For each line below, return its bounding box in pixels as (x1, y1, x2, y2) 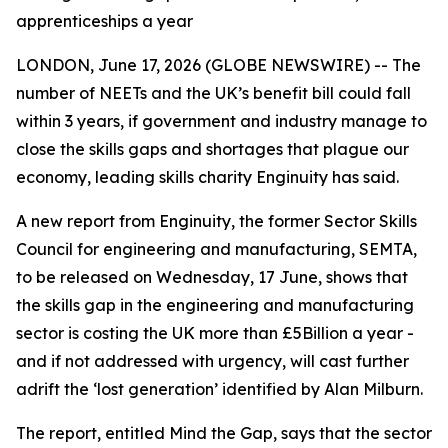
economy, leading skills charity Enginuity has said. (16, 167, 399, 187)
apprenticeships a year (16, 11, 193, 31)
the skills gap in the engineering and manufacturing (16, 295, 414, 315)
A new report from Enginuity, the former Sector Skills (16, 211, 417, 231)
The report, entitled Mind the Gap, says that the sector (16, 423, 432, 443)
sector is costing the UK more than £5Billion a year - (16, 323, 414, 343)
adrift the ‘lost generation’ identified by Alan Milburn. (16, 379, 423, 399)
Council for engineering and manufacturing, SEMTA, (16, 239, 417, 259)
